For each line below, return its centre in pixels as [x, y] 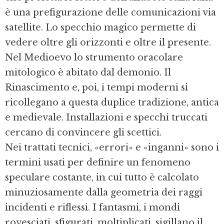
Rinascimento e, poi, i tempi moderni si [96, 88]
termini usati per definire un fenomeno [98, 163]
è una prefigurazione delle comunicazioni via [110, 13]
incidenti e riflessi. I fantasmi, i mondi [92, 208]
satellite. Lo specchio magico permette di [100, 28]
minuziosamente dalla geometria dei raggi [104, 193]
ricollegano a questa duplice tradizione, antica [112, 103]
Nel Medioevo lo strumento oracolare [94, 58]
